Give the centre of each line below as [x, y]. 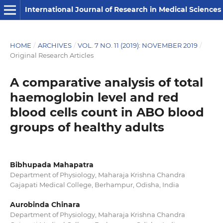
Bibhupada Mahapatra [52, 165]
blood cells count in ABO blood [107, 112]
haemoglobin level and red [94, 97]
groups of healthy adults [87, 127]
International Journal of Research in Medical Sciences [123, 9]
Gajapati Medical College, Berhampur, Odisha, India [94, 184]
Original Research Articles [52, 55]
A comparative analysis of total [106, 82]
